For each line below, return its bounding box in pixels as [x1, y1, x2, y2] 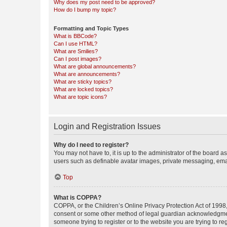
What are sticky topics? [54, 79, 111, 85]
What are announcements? [54, 71, 120, 77]
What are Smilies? [54, 48, 98, 54]
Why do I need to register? [54, 141, 129, 148]
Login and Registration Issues [54, 122, 161, 131]
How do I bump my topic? [54, 7, 116, 13]
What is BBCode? [54, 33, 97, 39]
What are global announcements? [54, 63, 136, 69]
